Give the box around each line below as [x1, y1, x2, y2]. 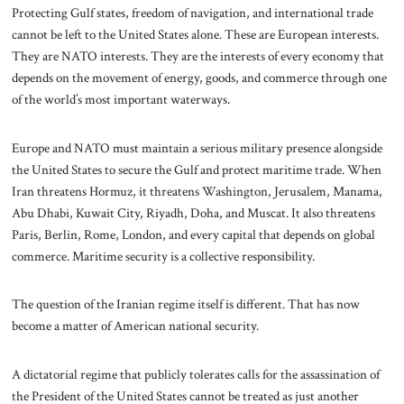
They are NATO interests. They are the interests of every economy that [11, 46, 384, 65]
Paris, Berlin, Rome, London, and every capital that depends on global [11, 225, 375, 243]
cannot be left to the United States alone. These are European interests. [11, 24, 379, 43]
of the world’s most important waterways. [11, 89, 230, 108]
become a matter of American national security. [11, 317, 259, 335]
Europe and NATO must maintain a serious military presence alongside [11, 138, 382, 157]
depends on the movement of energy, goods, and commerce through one [11, 68, 387, 87]
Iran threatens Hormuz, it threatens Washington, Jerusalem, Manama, [11, 181, 382, 200]
